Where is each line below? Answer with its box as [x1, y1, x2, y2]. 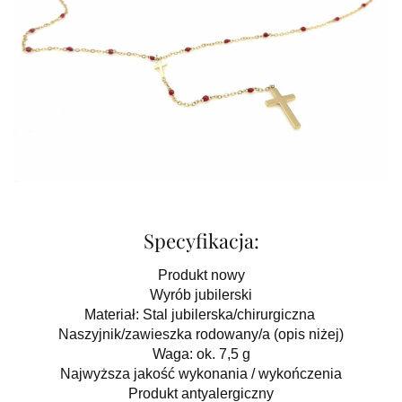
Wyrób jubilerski [150, 287, 252, 303]
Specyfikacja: [143, 227, 259, 255]
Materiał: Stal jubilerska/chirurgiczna [83, 307, 319, 323]
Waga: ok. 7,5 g [152, 346, 250, 363]
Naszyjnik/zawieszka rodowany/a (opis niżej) [58, 327, 344, 343]
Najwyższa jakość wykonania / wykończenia [60, 366, 342, 382]
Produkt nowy [157, 267, 245, 284]
